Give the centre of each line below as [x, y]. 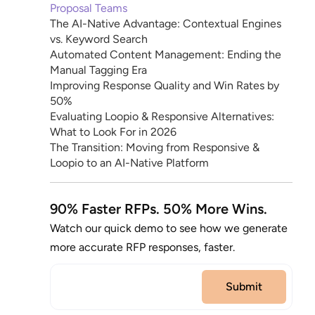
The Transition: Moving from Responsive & [155, 147]
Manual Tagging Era [99, 70]
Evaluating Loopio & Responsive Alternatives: [162, 116]
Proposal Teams [89, 8]
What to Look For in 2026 [114, 132]
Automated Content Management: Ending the [166, 54]
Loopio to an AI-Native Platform [130, 163]
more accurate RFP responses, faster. [143, 247]
